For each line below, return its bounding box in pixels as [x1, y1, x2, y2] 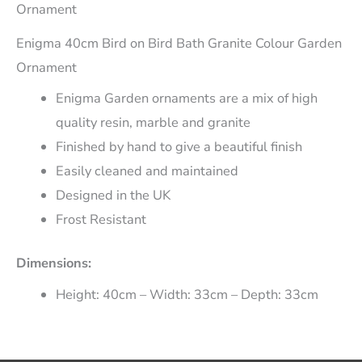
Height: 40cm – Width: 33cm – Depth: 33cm [56, 284, 319, 304]
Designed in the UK [56, 185, 171, 204]
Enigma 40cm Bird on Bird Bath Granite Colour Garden [16, 33, 342, 53]
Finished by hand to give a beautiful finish [56, 137, 303, 156]
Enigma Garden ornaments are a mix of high [56, 88, 318, 107]
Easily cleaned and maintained [56, 161, 239, 180]
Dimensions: [16, 254, 91, 273]
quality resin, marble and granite [56, 112, 251, 132]
